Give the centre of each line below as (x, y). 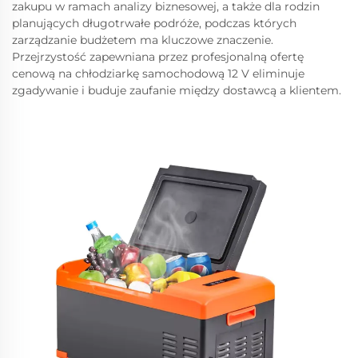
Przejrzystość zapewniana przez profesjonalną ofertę (158, 57)
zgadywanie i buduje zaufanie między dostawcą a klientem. (177, 90)
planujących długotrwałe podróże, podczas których (154, 23)
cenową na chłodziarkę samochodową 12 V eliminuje (158, 74)
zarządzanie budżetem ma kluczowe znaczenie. (143, 40)
